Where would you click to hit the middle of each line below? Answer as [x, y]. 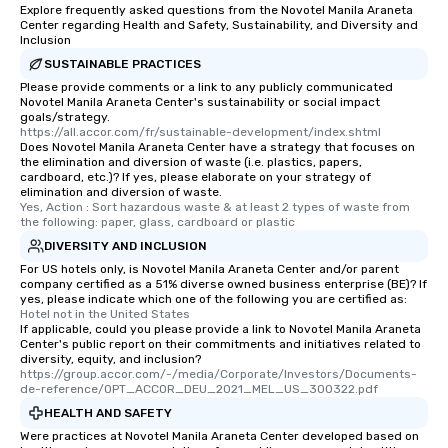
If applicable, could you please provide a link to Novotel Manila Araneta [220, 329]
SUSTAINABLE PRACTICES [122, 63]
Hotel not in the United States [105, 314]
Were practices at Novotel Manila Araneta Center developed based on [219, 436]
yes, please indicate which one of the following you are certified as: [213, 299]
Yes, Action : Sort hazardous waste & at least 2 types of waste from [215, 207]
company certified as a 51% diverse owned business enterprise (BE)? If [223, 284]
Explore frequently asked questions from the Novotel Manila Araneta [216, 10]
